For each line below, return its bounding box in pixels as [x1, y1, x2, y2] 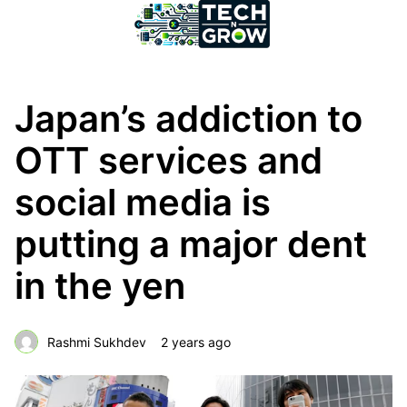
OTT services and [15, 138, 323, 183]
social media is [15, 180, 271, 224]
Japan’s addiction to [15, 96, 362, 141]
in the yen [15, 263, 185, 308]
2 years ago [161, 333, 231, 350]
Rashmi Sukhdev [47, 333, 146, 350]
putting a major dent [15, 222, 367, 266]
